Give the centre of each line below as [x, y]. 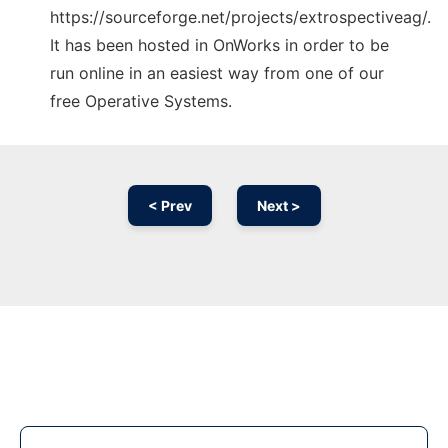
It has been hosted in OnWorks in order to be [219, 45]
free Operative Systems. [141, 101]
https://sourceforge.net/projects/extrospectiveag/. [240, 17]
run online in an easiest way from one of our [217, 73]
